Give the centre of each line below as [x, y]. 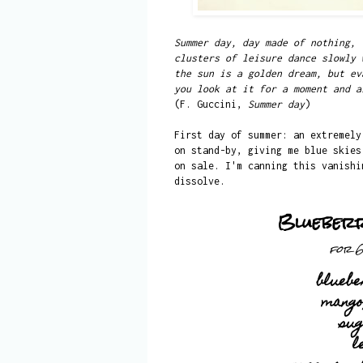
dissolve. [199, 181]
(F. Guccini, [211, 104]
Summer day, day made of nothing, [265, 42]
